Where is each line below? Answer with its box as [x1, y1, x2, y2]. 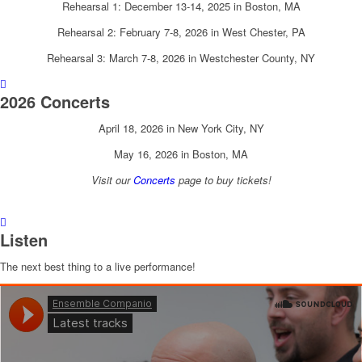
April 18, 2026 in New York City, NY [98, 120, 264, 137]
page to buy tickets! [175, 172, 271, 188]
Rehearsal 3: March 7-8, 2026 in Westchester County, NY [47, 50, 315, 66]
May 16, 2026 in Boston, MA [114, 146, 248, 162]
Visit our [90, 172, 133, 188]
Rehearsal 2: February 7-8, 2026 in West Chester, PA [57, 24, 305, 40]
